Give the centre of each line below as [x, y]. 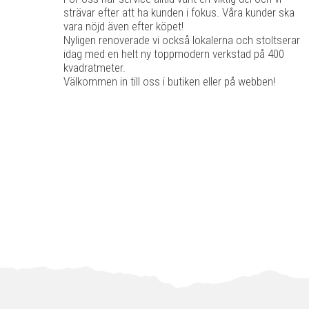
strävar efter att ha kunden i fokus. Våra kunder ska [179, 12]
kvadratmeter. [94, 68]
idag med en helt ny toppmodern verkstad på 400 [174, 54]
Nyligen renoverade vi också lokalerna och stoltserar [182, 40]
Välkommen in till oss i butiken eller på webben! [169, 81]
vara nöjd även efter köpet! [123, 26]
